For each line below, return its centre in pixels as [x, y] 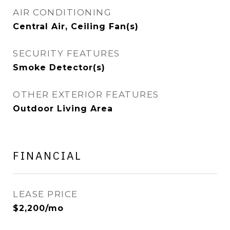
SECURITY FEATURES [66, 53]
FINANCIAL [47, 156]
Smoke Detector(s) [59, 68]
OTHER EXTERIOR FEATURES [86, 94]
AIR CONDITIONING [62, 12]
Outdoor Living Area [63, 109]
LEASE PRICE [45, 194]
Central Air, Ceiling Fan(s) [76, 26]
